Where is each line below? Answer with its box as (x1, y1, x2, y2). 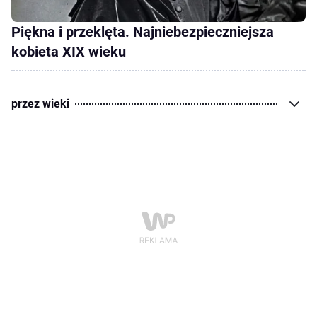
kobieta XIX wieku (11, 42, 126, 60)
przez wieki (11, 96, 69, 110)
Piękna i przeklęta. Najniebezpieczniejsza (11, 23, 274, 40)
